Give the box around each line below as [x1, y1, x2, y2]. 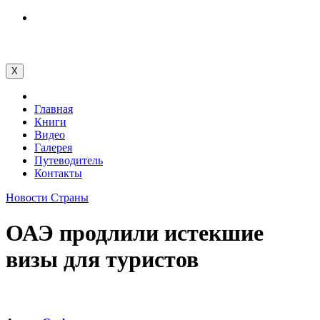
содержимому [5, 36, 72, 49]
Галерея [34, 141, 72, 154]
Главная [34, 103, 73, 116]
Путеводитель [34, 154, 103, 167]
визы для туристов [6, 246, 199, 272]
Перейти [5, 11, 47, 23]
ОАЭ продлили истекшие [6, 219, 264, 246]
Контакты [34, 167, 82, 180]
